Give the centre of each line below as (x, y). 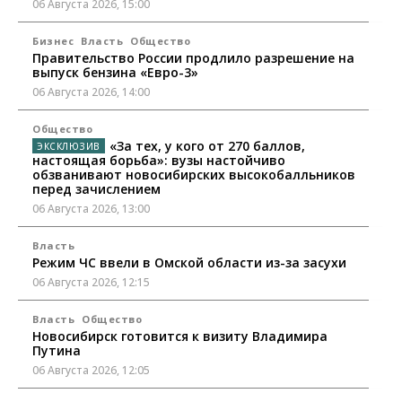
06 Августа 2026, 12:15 (91, 283)
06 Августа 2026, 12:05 (91, 371)
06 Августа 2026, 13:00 (91, 209)
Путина (57, 351)
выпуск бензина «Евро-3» (115, 73)
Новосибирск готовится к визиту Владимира (180, 336)
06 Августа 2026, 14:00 (91, 92)
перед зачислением (96, 189)
